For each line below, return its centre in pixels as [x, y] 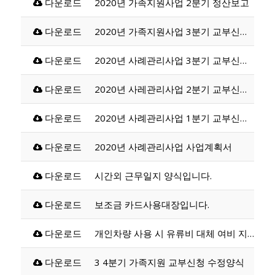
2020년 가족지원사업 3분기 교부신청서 [243, 31]
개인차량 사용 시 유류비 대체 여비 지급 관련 [250, 233]
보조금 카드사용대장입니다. [152, 204]
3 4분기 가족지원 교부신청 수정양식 [169, 262]
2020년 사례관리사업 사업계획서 [163, 146]
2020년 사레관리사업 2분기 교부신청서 [243, 89]
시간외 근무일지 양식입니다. [153, 175]
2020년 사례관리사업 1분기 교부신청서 [243, 118]
